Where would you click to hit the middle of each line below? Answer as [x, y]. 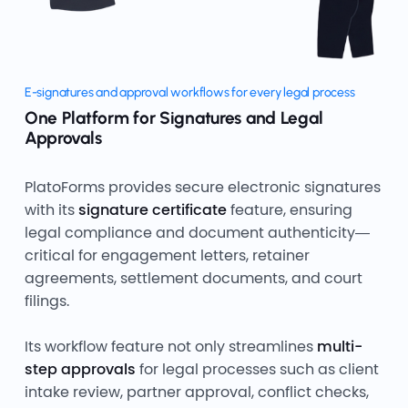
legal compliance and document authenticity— [197, 232]
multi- [339, 346]
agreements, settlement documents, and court [193, 278]
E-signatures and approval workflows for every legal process [189, 92]
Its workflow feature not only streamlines [170, 346]
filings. [46, 301]
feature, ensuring [289, 209]
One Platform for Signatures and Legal [173, 117]
